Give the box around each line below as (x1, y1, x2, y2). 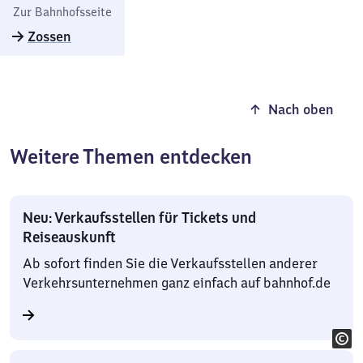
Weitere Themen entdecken (10, 143, 252, 169)
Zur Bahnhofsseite (13, 5, 112, 19)
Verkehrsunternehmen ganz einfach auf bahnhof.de (23, 275, 331, 291)
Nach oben (268, 101, 334, 117)
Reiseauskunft (23, 228, 116, 246)
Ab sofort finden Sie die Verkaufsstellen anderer (23, 255, 318, 271)
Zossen (28, 28, 71, 45)
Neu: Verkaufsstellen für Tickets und (23, 208, 256, 227)
